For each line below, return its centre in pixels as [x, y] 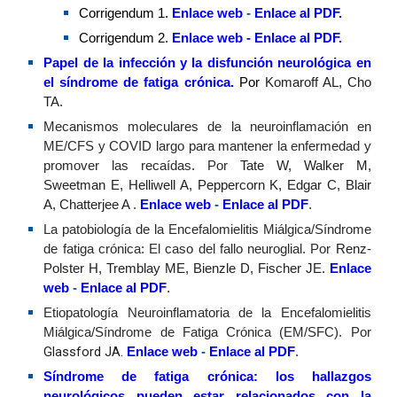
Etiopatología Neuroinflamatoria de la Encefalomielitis [207, 313]
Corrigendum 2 [122, 38]
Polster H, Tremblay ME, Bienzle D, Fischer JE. [187, 269]
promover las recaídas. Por [142, 166]
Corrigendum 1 [122, 13]
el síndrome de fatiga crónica [137, 82]
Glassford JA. [86, 352]
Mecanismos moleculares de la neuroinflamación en [207, 127]
